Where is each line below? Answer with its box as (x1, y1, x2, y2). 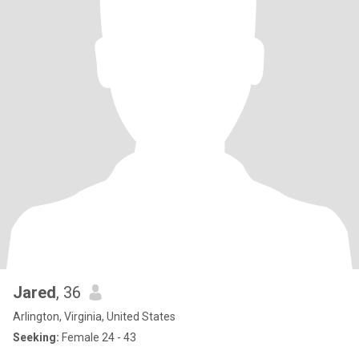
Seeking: (13, 331, 59, 344)
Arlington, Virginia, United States (13, 310, 175, 323)
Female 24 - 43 (59, 331, 136, 344)
